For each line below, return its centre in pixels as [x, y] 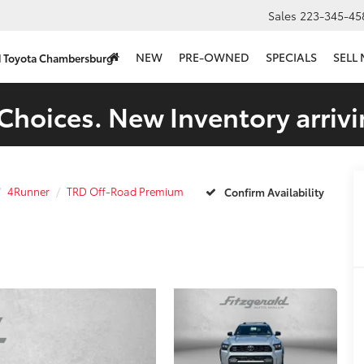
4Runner [28, 191]
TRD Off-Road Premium [125, 191]
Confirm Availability [274, 191]
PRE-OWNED [214, 57]
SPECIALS [291, 57]
